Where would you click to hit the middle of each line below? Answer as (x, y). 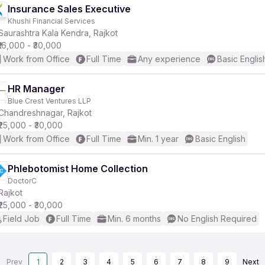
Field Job (21, 219)
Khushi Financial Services (51, 21)
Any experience (169, 59)
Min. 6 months (134, 219)
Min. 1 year (158, 139)
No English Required (217, 219)
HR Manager (36, 89)
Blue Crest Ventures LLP (49, 101)
